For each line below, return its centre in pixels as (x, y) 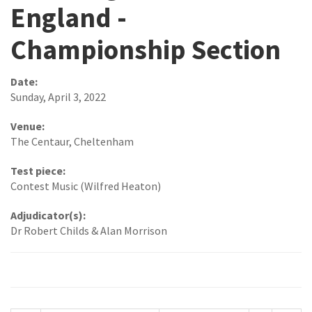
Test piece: (38, 170)
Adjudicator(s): (48, 215)
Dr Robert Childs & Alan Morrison (89, 230)
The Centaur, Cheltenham (72, 141)
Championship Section (146, 50)
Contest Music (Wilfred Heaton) (86, 186)
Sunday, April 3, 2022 (58, 96)
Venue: (28, 126)
